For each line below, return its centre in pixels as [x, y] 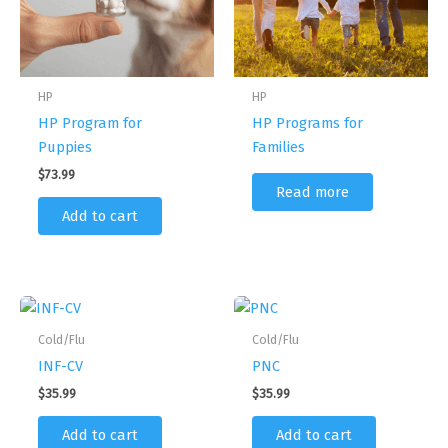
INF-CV [60, 366]
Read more [312, 192]
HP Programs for [307, 122]
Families [278, 146]
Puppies [64, 146]
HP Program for [89, 122]
